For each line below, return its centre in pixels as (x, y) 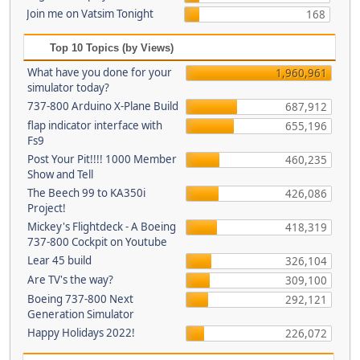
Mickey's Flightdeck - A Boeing (102, 227)
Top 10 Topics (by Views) (110, 48)
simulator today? (68, 88)
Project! (47, 208)
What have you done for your (100, 72)
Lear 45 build (59, 260)
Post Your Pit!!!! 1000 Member (102, 159)
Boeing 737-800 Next (80, 299)
